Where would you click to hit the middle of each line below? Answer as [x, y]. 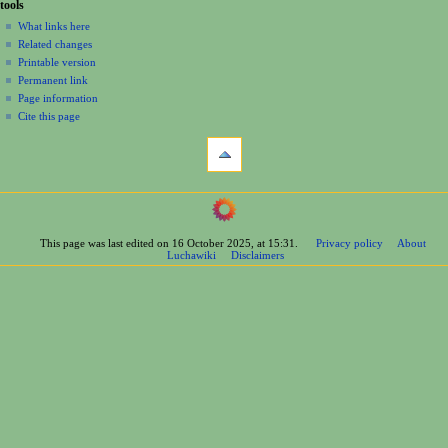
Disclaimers [258, 255]
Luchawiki [192, 255]
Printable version [57, 61]
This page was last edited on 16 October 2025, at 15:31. [168, 243]
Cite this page [49, 115]
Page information [58, 97]
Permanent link [53, 79]
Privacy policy [349, 243]
